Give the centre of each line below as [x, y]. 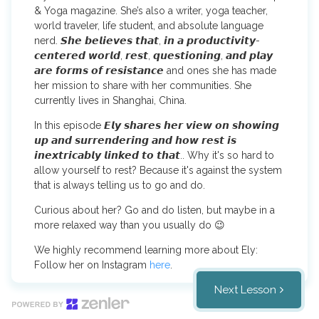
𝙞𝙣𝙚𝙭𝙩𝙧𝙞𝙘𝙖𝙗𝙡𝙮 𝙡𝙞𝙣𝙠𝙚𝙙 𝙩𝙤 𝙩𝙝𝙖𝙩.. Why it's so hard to [155, 155]
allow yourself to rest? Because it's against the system [158, 170]
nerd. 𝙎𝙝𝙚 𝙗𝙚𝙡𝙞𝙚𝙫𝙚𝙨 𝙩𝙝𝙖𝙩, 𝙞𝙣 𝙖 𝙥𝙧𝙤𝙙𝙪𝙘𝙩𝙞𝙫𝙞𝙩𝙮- [147, 41]
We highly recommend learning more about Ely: [146, 250]
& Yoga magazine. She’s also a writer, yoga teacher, [151, 11]
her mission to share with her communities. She [143, 85]
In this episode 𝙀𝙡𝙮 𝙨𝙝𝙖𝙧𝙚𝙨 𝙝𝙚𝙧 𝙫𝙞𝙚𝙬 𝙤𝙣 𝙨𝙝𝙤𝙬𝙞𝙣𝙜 [157, 125]
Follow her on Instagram [92, 265]
